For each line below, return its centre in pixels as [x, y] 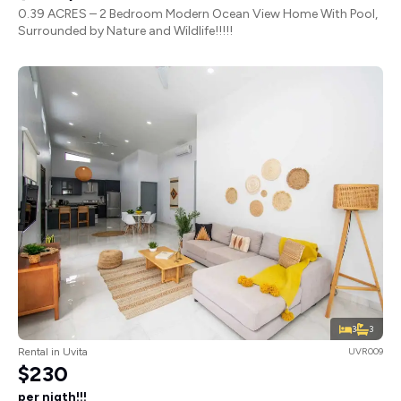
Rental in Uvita [53, 351]
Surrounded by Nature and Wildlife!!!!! [125, 30]
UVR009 [366, 351]
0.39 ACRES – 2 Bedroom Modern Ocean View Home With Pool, [198, 13]
